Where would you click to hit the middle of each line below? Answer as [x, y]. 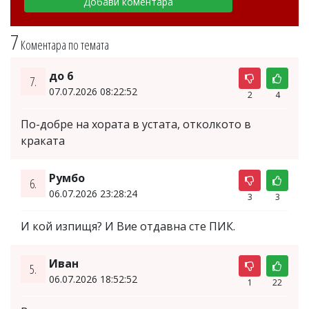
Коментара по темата [65, 44]
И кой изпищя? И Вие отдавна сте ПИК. [128, 226]
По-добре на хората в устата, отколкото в [136, 124]
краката [43, 140]
